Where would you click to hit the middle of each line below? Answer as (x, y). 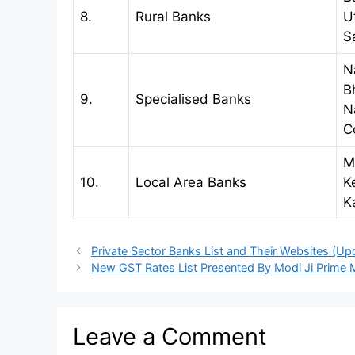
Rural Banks (173, 17)
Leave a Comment (170, 337)
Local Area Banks (191, 183)
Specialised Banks (193, 99)
